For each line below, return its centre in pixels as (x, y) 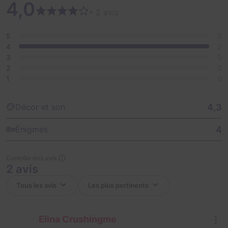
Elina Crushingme (78, 219)
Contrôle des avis (31, 158)
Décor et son (40, 107)
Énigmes (32, 130)
